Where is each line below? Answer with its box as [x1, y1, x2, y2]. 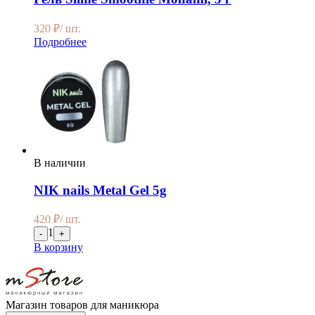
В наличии [34, 156, 86, 169]
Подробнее [34, 35, 86, 48]
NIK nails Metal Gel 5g [34, 182, 167, 198]
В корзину [34, 241, 83, 254]
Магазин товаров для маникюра [6, 299, 159, 311]
